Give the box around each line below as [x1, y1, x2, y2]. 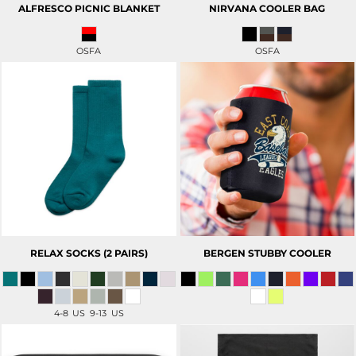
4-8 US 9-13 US [53, 308, 124, 319]
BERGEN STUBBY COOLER [203, 247, 331, 260]
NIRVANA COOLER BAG [209, 2, 326, 14]
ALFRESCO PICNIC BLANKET [17, 2, 160, 14]
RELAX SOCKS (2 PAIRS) [29, 247, 148, 260]
